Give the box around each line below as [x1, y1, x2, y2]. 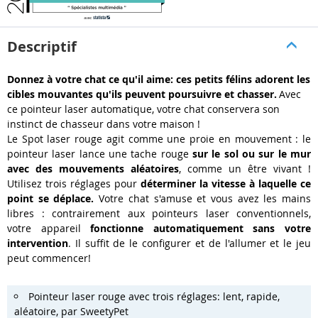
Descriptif [7, 36, 77, 56]
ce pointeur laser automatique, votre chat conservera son [7, 102, 280, 116]
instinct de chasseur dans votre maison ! [7, 116, 200, 131]
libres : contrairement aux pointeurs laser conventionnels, [7, 206, 311, 220]
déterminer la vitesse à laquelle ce [141, 176, 311, 190]
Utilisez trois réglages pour [7, 176, 141, 190]
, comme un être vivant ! [179, 161, 311, 175]
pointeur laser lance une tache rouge [7, 146, 192, 160]
